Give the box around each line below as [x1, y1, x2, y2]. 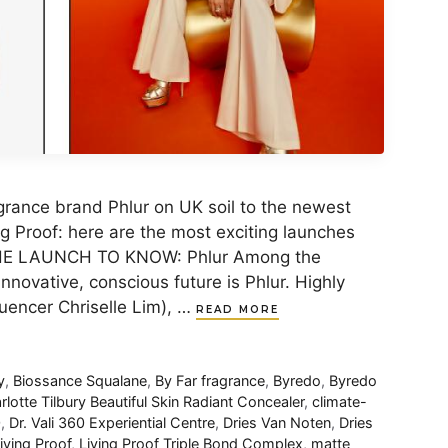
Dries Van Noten [223, 414, 331, 432]
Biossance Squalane [13, 372, 148, 390]
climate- [312, 393, 367, 411]
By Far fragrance [155, 372, 266, 390]
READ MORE [196, 303, 279, 317]
